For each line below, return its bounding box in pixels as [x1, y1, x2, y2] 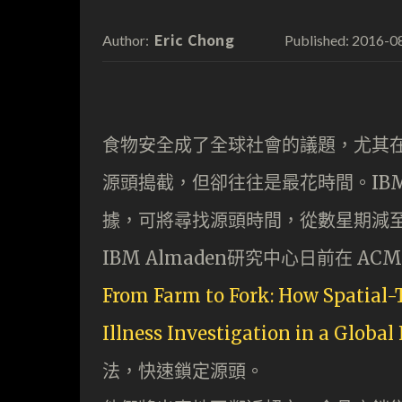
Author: [102, 31, 149, 48]
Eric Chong [154, 28, 234, 50]
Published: [284, 31, 349, 48]
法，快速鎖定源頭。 [102, 360, 264, 382]
